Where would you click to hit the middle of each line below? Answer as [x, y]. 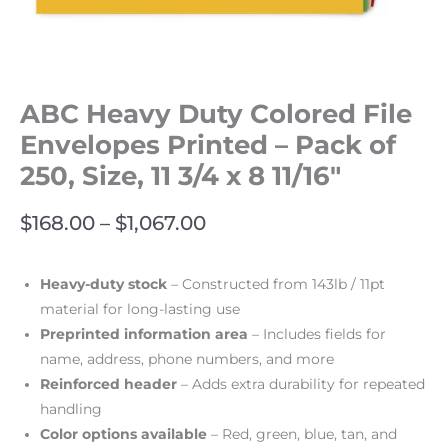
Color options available [123, 433]
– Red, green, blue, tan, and [302, 433]
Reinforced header [108, 383]
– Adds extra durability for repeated [301, 383]
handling [71, 408]
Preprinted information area [144, 333]
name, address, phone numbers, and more [187, 358]
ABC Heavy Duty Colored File [216, 113]
